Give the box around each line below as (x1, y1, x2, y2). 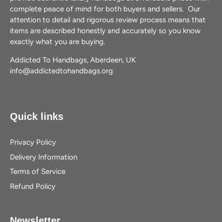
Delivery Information (10, 152, 77, 162)
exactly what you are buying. (10, 37, 105, 47)
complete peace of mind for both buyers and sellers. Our (10, 4, 200, 14)
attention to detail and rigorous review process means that (10, 15, 206, 25)
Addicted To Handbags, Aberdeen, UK (10, 55, 136, 65)
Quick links (10, 111, 63, 122)
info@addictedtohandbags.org (10, 66, 113, 76)
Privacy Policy (10, 138, 56, 147)
